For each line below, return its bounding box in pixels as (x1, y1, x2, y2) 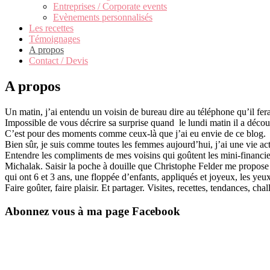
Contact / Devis (29, 55, 88, 66)
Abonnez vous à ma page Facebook (5, 204, 180, 218)
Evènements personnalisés (53, 12, 152, 22)
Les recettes (29, 23, 74, 33)
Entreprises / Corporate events (53, 1, 167, 11)
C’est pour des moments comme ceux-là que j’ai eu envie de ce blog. (5, 128, 266, 139)
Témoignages (29, 34, 80, 44)
